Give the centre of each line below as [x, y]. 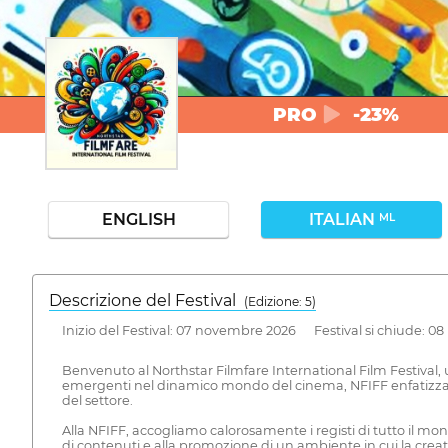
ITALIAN [343, 219]
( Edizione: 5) [280, 301]
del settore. [97, 401]
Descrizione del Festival [146, 300]
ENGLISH [138, 219]
